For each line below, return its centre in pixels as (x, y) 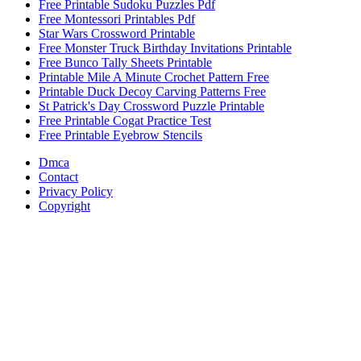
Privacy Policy (76, 192)
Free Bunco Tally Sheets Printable (125, 63)
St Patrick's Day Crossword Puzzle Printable (151, 106)
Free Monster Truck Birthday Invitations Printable (165, 48)
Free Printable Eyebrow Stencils (120, 135)
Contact (58, 177)
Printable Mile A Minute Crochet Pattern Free (154, 77)
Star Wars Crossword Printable (117, 34)
